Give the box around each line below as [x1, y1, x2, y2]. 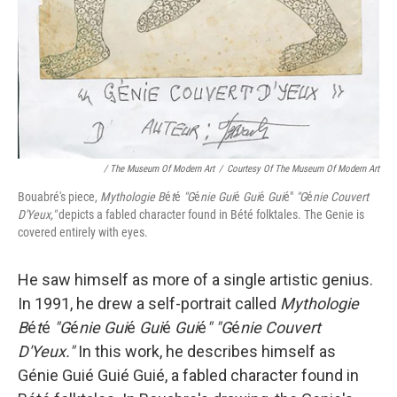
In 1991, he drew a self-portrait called [18, 293, 280, 313]
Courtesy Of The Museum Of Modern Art [227, 162, 379, 175]
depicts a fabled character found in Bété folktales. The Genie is [58, 206, 364, 222]
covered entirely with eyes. [18, 224, 148, 239]
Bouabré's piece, [18, 189, 100, 204]
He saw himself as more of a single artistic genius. [18, 269, 373, 289]
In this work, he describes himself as [78, 341, 336, 361]
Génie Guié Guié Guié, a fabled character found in [18, 365, 359, 385]
